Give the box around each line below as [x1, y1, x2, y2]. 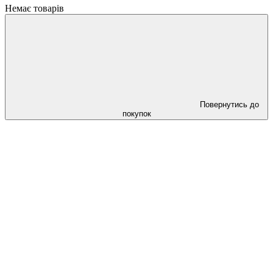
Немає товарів [5, 3, 64, 13]
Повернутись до [199, 100, 259, 109]
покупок [122, 109, 151, 118]
